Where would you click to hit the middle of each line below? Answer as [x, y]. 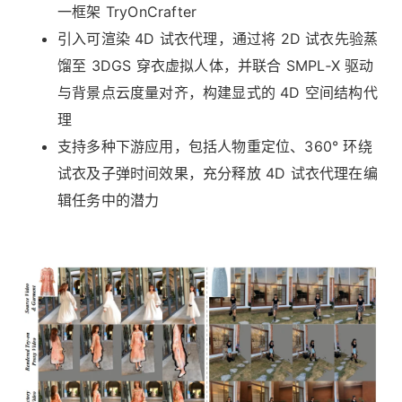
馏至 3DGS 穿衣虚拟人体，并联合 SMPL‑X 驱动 [216, 66]
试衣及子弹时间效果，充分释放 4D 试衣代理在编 [218, 174]
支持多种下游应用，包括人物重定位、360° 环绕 [215, 147]
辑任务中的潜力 [109, 201]
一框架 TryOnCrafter [127, 12]
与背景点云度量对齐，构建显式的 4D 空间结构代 [218, 93]
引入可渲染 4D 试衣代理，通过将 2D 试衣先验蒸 [218, 39]
